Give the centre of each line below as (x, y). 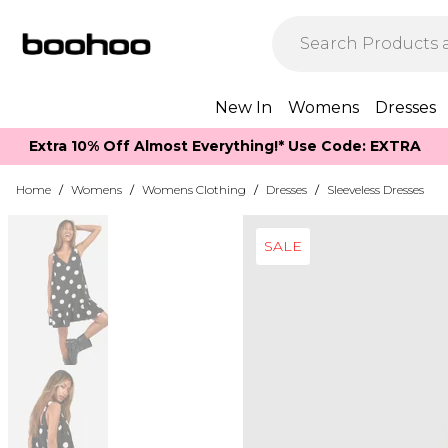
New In (243, 107)
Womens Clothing (194, 189)
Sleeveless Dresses (375, 189)
